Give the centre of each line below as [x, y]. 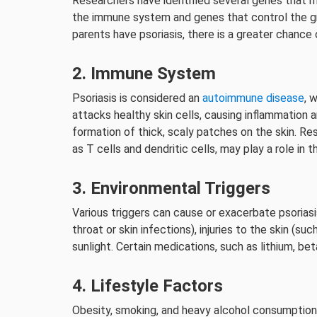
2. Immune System [144, 74]
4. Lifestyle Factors [148, 286]
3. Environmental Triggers [171, 188]
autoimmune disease [253, 98]
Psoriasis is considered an [137, 98]
